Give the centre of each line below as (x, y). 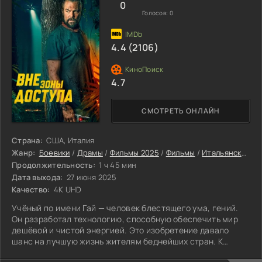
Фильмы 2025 (134, 152)
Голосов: (156, 13)
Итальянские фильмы (222, 152)
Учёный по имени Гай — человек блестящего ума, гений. (125, 208)
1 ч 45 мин (117, 165)
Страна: (27, 140)
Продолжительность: (54, 165)
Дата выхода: (37, 177)
